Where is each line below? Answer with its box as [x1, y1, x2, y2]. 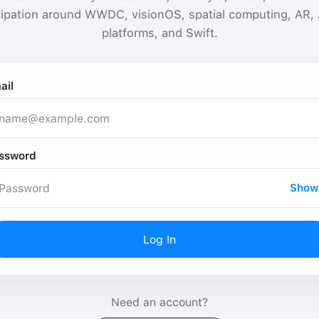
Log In [143, 232, 176, 246]
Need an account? [111, 296, 208, 309]
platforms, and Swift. [101, 26, 218, 40]
